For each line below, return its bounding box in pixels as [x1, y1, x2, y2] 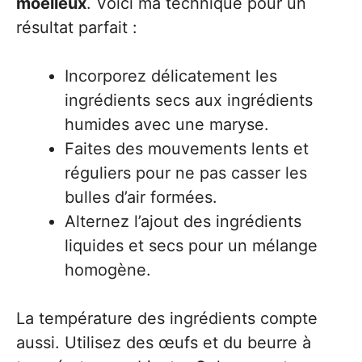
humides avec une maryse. [65, 115, 269, 135]
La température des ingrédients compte [16, 309, 318, 329]
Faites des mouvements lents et [65, 139, 309, 159]
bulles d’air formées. [65, 187, 217, 208]
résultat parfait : [16, 18, 137, 38]
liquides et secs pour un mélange [65, 236, 318, 256]
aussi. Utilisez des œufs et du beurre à [16, 333, 311, 353]
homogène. [65, 260, 151, 280]
